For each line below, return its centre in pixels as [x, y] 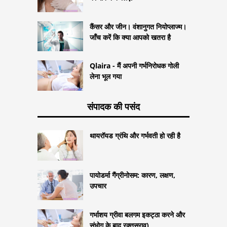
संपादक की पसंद [113, 107]
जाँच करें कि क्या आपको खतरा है [130, 37]
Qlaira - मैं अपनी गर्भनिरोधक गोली [134, 66]
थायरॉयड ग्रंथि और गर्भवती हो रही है [135, 136]
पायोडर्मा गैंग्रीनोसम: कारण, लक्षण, [133, 175]
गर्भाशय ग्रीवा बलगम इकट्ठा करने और [137, 214]
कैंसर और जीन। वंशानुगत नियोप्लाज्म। [138, 26]
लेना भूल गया [106, 77]
